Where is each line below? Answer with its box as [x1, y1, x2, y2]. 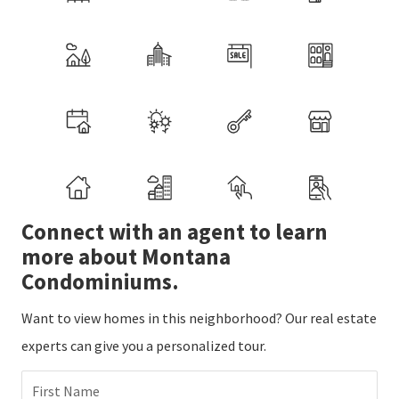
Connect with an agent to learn [21, 217, 328, 247]
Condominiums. [21, 267, 179, 297]
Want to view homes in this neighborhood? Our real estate [21, 309, 377, 328]
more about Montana [21, 242, 231, 272]
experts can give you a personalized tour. [21, 337, 266, 355]
